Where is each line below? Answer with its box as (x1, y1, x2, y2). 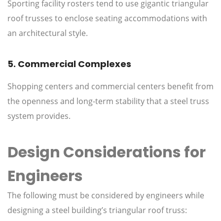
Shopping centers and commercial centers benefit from (7, 81, 214, 92)
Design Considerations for (7, 142, 206, 163)
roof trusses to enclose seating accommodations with (7, 13, 207, 24)
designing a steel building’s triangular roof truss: (7, 205, 187, 216)
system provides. (7, 110, 71, 122)
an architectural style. (7, 28, 88, 39)
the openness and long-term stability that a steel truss (7, 96, 209, 107)
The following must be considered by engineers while (7, 190, 204, 201)
